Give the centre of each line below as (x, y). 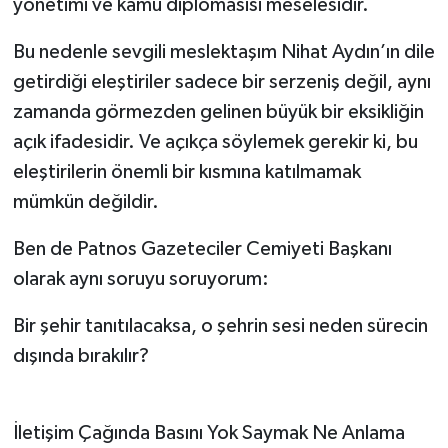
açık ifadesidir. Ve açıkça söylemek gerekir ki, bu (215, 142)
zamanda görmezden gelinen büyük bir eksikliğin (218, 112)
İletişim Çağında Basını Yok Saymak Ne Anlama (208, 433)
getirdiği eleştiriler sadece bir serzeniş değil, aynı (221, 82)
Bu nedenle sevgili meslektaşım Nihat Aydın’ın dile (223, 52)
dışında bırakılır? (80, 356)
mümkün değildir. (85, 202)
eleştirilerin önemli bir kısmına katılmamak (186, 172)
